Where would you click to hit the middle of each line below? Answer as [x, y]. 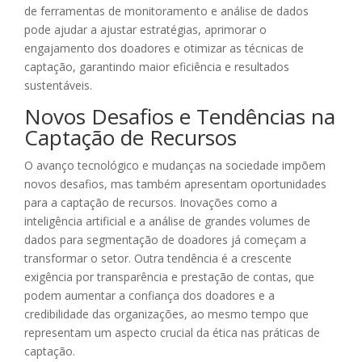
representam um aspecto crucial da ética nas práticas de [172, 333]
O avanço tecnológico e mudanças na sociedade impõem [175, 166]
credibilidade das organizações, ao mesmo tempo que [166, 314]
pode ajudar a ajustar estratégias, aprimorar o [145, 30]
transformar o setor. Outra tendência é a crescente [158, 259]
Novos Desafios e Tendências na [180, 117]
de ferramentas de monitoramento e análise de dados [166, 11]
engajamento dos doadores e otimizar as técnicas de [164, 48]
